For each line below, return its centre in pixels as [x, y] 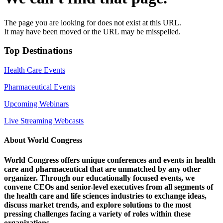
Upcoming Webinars [36, 104]
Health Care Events [35, 70]
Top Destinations [38, 51]
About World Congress [43, 140]
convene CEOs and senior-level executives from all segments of [109, 187]
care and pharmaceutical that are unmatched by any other [102, 169]
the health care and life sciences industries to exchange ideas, [105, 196]
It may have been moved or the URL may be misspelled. [92, 31]
